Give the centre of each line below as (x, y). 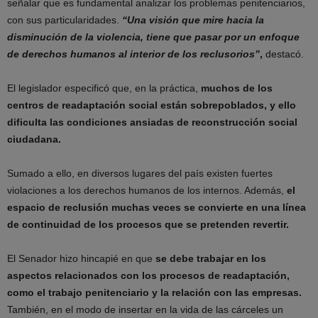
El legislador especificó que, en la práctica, (104, 88)
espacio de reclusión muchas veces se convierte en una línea (157, 208)
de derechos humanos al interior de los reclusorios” (133, 54)
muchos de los (237, 88)
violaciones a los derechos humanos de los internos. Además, (147, 191)
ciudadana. (34, 139)
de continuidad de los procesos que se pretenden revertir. (148, 225)
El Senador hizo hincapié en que (81, 259)
